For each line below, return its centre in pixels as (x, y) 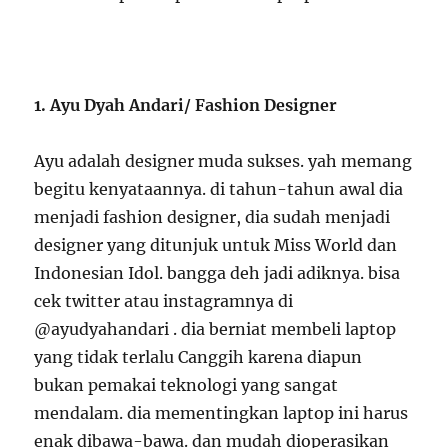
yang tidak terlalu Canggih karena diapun (198, 357)
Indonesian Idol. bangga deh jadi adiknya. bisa (217, 273)
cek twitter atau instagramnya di (164, 301)
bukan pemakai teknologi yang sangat (186, 385)
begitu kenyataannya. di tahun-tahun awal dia (219, 189)
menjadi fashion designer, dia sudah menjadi (212, 217)
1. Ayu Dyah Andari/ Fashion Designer (186, 105)
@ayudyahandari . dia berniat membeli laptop (215, 329)
